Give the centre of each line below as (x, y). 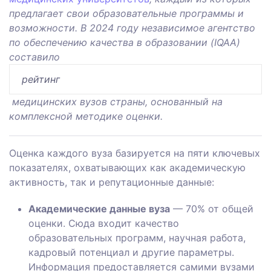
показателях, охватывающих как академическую (127, 168)
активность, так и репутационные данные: (112, 182)
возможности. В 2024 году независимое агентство (132, 28)
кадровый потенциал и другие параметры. (131, 253)
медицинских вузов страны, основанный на (116, 102)
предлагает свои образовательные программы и (126, 14)
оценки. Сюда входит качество (104, 224)
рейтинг (41, 80)
